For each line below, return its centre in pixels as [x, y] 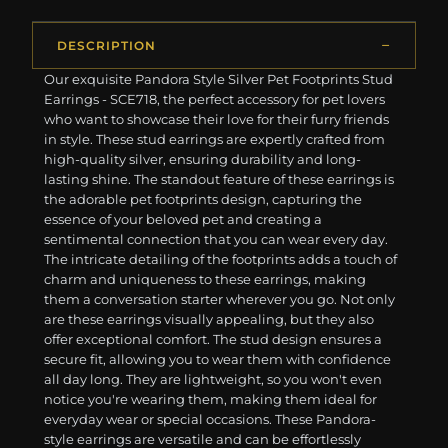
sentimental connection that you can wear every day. [216, 239]
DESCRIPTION [106, 46]
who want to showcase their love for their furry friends [217, 119]
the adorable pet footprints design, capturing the [203, 199]
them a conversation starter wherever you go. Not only [220, 299]
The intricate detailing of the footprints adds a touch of [221, 259]
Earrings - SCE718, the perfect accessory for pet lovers [215, 99]
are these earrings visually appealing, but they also [209, 319]
